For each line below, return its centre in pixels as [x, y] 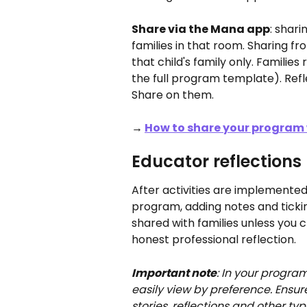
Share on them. [173, 95]
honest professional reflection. [214, 240]
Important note [174, 273]
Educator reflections [217, 162]
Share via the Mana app [201, 29]
